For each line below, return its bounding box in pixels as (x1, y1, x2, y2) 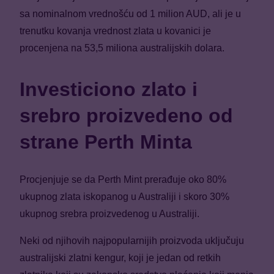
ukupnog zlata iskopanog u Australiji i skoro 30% (20, 191, 229, 202)
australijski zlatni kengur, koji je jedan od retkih (20, 252, 221, 263)
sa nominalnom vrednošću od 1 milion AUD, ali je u (20, 9, 241, 20)
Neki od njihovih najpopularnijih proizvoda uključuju (20, 235, 244, 246)
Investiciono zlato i (20, 78, 198, 101)
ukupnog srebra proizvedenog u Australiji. (20, 208, 199, 219)
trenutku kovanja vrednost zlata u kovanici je (20, 26, 211, 37)
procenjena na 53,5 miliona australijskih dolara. (20, 43, 224, 54)
